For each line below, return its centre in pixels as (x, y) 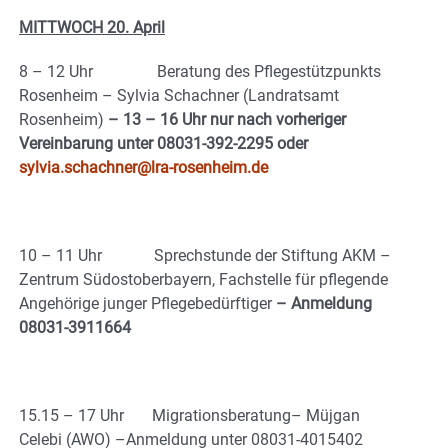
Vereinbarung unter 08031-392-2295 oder (163, 143)
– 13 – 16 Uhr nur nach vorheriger (227, 119)
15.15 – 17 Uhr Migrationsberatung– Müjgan (189, 415)
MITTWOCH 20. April (92, 27)
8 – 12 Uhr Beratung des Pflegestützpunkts (200, 71)
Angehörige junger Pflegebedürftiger (147, 303)
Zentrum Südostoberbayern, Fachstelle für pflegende (203, 279)
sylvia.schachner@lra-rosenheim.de (143, 167)
